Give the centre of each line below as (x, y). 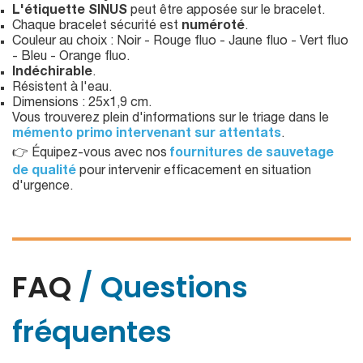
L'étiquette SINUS (70, 12)
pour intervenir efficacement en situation (194, 172)
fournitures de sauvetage (252, 154)
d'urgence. (43, 188)
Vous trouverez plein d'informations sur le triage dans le (171, 120)
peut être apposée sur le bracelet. (226, 12)
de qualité (44, 172)
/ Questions (163, 288)
